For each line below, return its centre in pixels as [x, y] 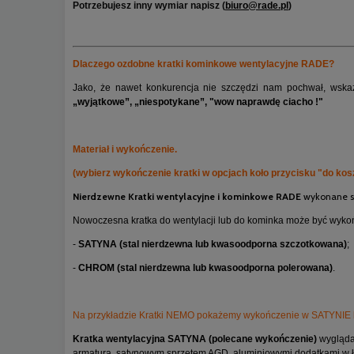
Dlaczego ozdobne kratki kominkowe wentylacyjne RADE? [203, 64]
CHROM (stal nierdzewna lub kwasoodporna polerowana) [205, 268]
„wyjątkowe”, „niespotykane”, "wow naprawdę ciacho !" [198, 102]
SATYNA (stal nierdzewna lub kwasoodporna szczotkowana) [213, 245]
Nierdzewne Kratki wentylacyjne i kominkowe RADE [187, 197]
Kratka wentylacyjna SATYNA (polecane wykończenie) [195, 339]
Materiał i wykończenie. [125, 150]
